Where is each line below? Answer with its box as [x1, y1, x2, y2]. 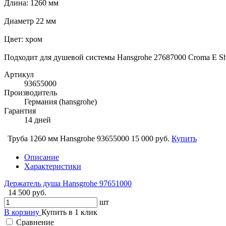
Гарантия [4, 106, 36, 115]
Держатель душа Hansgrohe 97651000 [4, 179, 132, 188]
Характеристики [24, 161, 81, 171]
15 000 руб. [131, 134, 169, 143]
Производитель [4, 88, 57, 97]
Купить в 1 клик [41, 207, 97, 216]
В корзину [4, 207, 41, 216]
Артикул [4, 70, 34, 79]
